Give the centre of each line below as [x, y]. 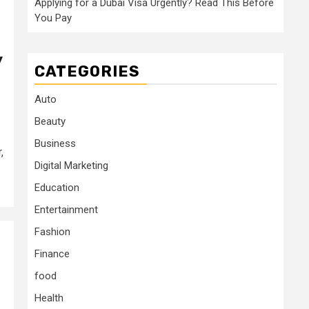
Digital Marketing [71, 166]
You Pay [53, 18]
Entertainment [66, 210]
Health [49, 298]
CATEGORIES [87, 71]
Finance [52, 254]
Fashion [52, 232]
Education [57, 188]
